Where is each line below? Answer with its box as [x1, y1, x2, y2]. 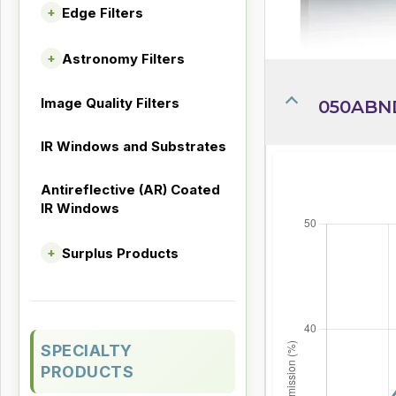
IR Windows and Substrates [41, 138, 226, 155]
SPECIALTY [41, 341, 133, 360]
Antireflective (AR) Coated [41, 181, 220, 198]
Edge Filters [62, 4, 143, 21]
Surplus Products [62, 244, 179, 262]
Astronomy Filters [62, 49, 185, 67]
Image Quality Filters [41, 95, 179, 111]
